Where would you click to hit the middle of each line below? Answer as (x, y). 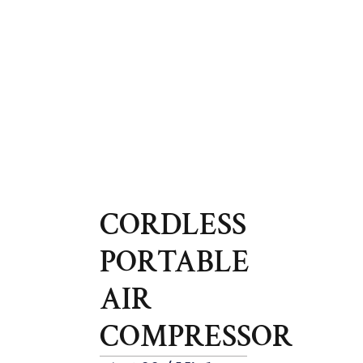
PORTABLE (175, 263)
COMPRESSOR (196, 337)
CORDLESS (173, 225)
